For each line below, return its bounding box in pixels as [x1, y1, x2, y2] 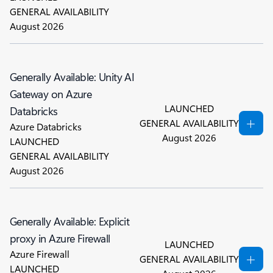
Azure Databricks [10, 120, 82, 133]
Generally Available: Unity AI [10, 69, 135, 84]
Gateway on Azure [10, 87, 92, 101]
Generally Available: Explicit [10, 214, 130, 229]
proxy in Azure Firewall [10, 231, 110, 246]
